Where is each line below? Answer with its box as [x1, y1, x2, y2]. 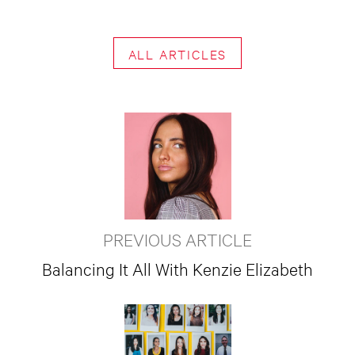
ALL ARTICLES [128, 44, 227, 62]
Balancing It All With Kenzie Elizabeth [42, 257, 313, 279]
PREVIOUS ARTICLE [103, 227, 252, 250]
